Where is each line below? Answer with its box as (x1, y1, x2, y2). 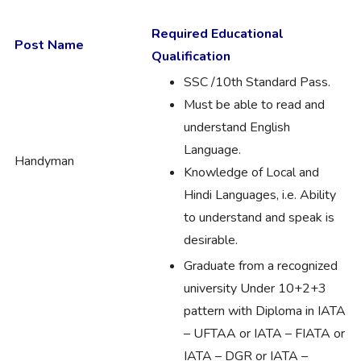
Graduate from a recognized (184, 256, 338, 275)
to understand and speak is (184, 208, 334, 226)
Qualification (151, 47, 230, 65)
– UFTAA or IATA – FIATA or (184, 324, 345, 342)
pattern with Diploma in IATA (184, 301, 346, 320)
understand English (184, 118, 290, 136)
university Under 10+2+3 (184, 279, 326, 297)
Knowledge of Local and (184, 163, 319, 181)
